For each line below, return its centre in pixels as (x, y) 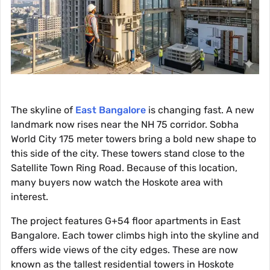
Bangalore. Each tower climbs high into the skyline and (135, 236)
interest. (30, 197)
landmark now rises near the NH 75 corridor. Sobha (125, 125)
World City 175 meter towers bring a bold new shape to (133, 139)
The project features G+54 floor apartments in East (126, 221)
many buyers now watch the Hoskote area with (117, 183)
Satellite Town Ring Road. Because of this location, (124, 168)
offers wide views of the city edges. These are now (124, 250)
